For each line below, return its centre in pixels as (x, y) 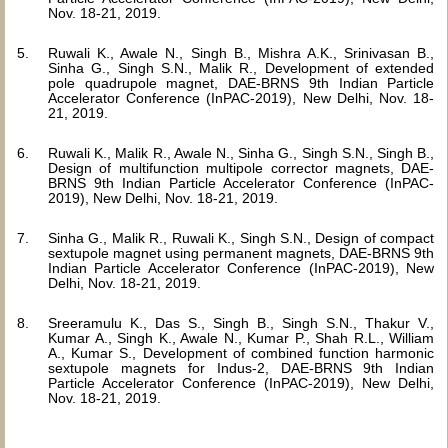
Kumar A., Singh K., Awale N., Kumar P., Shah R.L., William (241, 338)
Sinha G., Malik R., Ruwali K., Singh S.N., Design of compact (241, 238)
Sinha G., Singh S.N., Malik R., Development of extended (241, 68)
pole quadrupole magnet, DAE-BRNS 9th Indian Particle (241, 83)
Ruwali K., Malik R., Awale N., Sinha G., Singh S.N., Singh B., (241, 153)
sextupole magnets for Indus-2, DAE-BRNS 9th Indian (241, 368)
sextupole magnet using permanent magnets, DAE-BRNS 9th (241, 253)
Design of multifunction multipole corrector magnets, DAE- (241, 168)
